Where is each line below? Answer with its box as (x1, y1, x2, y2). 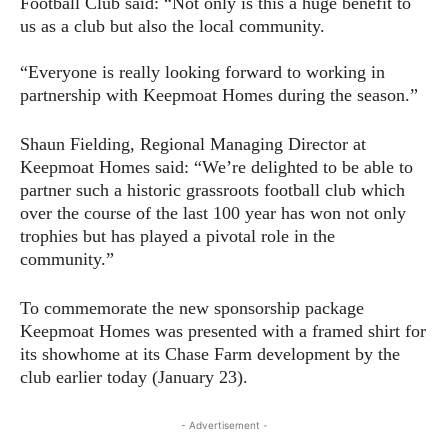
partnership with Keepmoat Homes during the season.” (20, 84, 418, 105)
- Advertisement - (180, 418, 268, 431)
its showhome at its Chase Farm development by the (20, 343, 400, 364)
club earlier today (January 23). (20, 366, 248, 387)
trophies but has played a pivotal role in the (20, 225, 335, 246)
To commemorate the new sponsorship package (20, 297, 364, 318)
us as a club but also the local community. (20, 15, 325, 36)
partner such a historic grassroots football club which (20, 179, 405, 200)
